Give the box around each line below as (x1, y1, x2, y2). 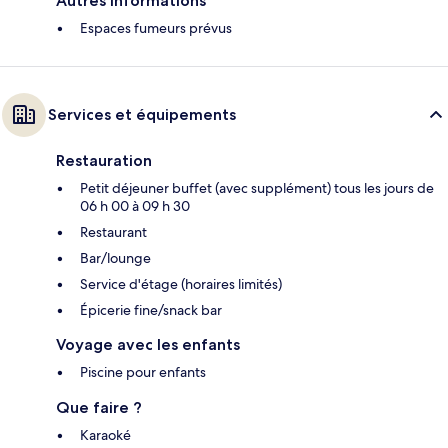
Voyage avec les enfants (56, 335, 240, 355)
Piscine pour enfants (80, 363, 206, 382)
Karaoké (80, 426, 131, 445)
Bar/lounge (80, 249, 151, 268)
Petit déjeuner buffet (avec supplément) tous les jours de (80, 179, 434, 198)
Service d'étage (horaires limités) (80, 275, 282, 294)
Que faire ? (56, 398, 142, 418)
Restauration (56, 151, 152, 171)
